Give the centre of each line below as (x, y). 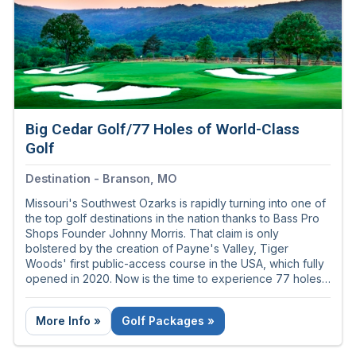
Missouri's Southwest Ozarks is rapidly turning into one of (176, 203)
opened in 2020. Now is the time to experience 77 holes (174, 279)
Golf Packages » (168, 321)
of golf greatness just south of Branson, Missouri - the (166, 294)
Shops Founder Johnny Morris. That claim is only (152, 234)
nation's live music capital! (93, 309)
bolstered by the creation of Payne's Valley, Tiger (157, 249)
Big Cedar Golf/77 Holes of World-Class (163, 130)
